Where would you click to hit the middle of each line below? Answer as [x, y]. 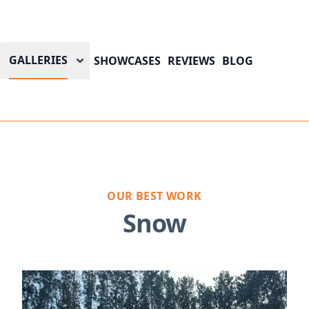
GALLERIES [38, 60]
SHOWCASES [127, 60]
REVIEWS [191, 60]
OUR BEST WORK [154, 196]
